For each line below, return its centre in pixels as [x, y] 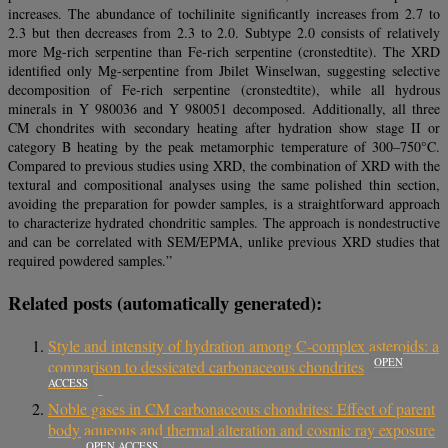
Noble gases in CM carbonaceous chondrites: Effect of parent [241, 408]
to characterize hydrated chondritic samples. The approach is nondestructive [224, 223]
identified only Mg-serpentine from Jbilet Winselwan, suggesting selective [224, 71]
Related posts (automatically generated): [165, 303]
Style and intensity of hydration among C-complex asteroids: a [243, 345]
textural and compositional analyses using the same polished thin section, [224, 185]
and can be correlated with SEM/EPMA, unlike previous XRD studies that [224, 242]
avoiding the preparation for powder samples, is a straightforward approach [224, 204]
